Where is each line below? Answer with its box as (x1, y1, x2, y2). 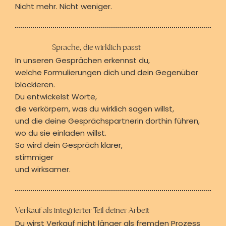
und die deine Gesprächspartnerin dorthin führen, (15, 115, 200, 126)
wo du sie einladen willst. (15, 127, 106, 138)
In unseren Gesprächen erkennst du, (15, 54, 150, 66)
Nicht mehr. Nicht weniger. (15, 1, 112, 12)
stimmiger (15, 151, 53, 162)
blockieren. (15, 79, 55, 90)
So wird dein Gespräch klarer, (15, 139, 123, 150)
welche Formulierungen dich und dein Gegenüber (15, 67, 198, 78)
